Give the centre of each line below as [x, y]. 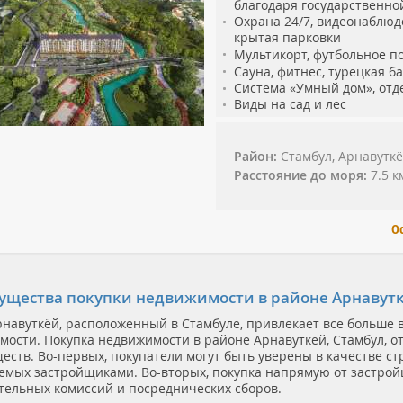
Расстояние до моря [299, 175]
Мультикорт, [273, 54]
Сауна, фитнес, [279, 71]
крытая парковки [287, 37]
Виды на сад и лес [290, 103]
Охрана [257, 21]
